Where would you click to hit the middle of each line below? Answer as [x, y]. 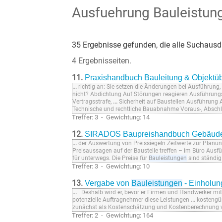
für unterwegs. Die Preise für [111, 158]
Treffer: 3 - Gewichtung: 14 [111, 117]
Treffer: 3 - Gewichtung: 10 [111, 166]
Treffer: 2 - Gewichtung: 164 [112, 216]
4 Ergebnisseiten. [102, 61]
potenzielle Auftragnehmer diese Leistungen [132, 200]
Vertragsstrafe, [93, 102]
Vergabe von [108, 183]
